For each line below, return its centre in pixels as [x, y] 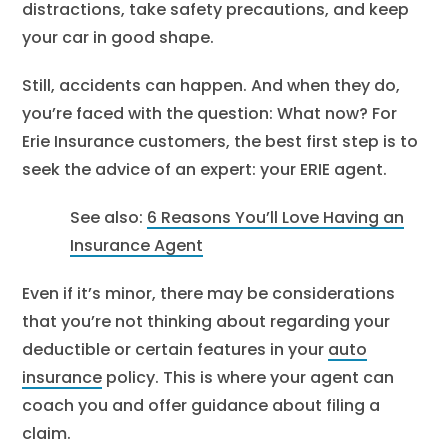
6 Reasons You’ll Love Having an [276, 217]
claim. [47, 433]
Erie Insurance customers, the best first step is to [220, 141]
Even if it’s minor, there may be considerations [209, 293]
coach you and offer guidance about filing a [201, 405]
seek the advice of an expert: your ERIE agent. [205, 169]
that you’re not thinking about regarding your [206, 321]
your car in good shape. [118, 37]
